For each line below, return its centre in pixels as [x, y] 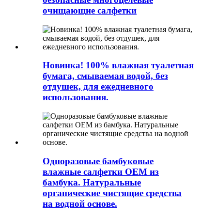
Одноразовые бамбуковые [98, 161]
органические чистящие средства [112, 193]
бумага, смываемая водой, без [105, 76]
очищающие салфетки [90, 10]
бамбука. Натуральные [92, 182]
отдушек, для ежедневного [98, 87]
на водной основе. [80, 203]
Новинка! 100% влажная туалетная [118, 65]
